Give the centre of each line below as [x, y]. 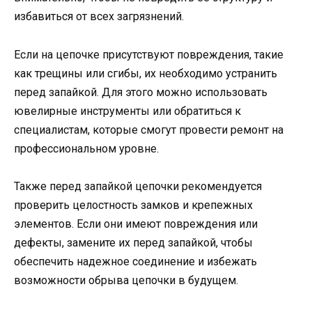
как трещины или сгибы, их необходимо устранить [146, 73]
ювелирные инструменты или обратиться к [127, 111]
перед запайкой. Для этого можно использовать [141, 92]
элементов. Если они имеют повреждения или [136, 224]
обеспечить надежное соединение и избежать [135, 261]
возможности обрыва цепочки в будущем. [126, 280]
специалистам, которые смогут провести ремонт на [149, 130]
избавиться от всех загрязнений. [99, 17]
